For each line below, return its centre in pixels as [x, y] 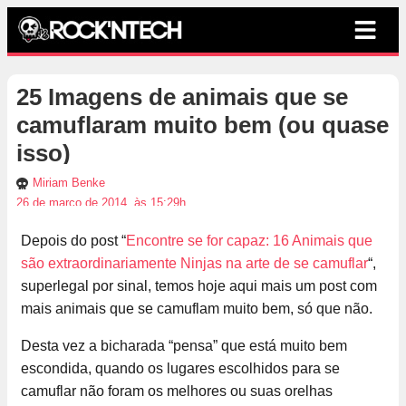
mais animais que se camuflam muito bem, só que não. [197, 309]
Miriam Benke [69, 183]
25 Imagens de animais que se [182, 97]
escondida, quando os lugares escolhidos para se [180, 369]
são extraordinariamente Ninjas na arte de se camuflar [194, 264]
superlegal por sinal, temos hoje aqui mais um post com [199, 286]
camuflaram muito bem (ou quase [203, 126]
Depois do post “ [73, 241]
